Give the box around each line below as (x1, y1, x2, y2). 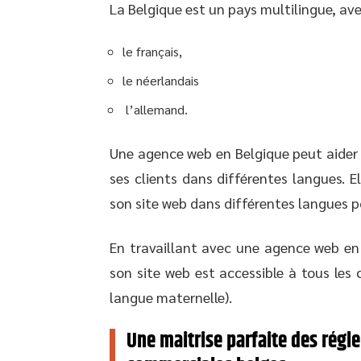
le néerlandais (122, 72, 202, 89)
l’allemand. (122, 101, 191, 118)
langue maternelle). (110, 288, 232, 306)
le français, (122, 43, 185, 60)
